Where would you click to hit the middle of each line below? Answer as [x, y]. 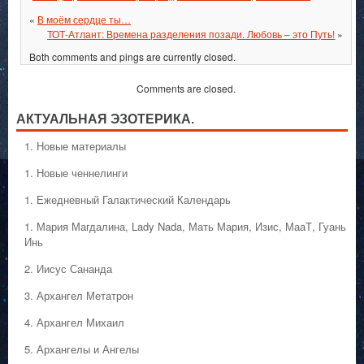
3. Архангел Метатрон [79, 296]
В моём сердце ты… [84, 19]
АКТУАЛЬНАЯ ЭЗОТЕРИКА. [105, 119]
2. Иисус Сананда [68, 269]
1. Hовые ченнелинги [76, 173]
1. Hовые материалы [75, 146]
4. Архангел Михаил [74, 323]
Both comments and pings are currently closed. [132, 57]
